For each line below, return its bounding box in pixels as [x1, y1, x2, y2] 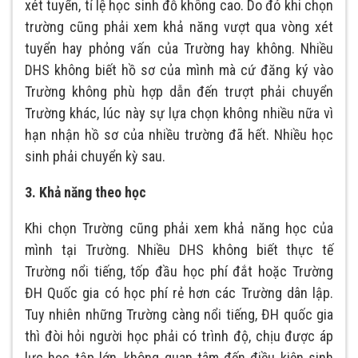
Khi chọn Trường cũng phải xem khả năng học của [25, 220, 333, 237]
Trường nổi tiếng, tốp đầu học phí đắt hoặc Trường [25, 263, 333, 280]
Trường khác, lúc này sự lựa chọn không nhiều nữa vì [25, 105, 333, 122]
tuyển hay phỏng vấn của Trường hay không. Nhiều [25, 40, 333, 58]
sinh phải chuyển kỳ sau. [25, 148, 165, 165]
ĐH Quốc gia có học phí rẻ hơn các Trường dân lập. [25, 284, 333, 302]
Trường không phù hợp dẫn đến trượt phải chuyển [25, 83, 333, 101]
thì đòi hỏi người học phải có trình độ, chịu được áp [25, 328, 333, 345]
